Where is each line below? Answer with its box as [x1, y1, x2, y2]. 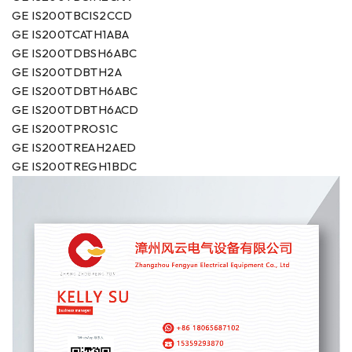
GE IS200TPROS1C [12, 120, 118, 136]
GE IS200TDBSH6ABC [12, 45, 137, 60]
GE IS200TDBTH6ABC [12, 82, 138, 98]
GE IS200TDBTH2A [12, 64, 122, 79]
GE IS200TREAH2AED [12, 139, 137, 155]
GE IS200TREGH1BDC [12, 158, 137, 174]
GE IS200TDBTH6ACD [12, 101, 139, 117]
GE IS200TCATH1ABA [12, 26, 130, 42]
